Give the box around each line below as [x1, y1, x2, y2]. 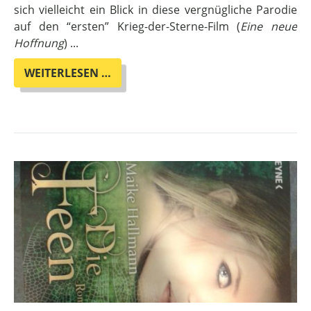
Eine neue [240, 19, 298, 35]
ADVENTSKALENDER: [110, 95, 224, 111]
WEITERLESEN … [24, 65, 111, 81]
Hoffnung [14, 35, 64, 51]
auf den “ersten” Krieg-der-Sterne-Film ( [14, 19, 241, 35]
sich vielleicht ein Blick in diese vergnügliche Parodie [14, 2, 297, 18]
